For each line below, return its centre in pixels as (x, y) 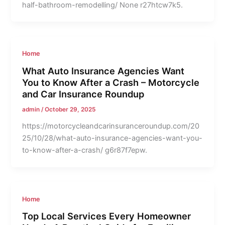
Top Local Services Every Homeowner (107, 216)
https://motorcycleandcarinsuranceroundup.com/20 (111, 126)
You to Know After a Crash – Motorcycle (111, 83)
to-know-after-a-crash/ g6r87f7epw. (85, 150)
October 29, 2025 (70, 110)
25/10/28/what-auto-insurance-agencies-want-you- (113, 138)
